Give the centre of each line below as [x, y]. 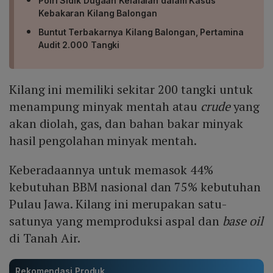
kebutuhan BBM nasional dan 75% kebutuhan [135, 187]
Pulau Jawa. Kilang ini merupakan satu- [118, 204]
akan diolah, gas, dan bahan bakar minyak [126, 124]
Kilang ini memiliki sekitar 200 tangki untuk [131, 90]
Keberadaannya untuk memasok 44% [111, 170]
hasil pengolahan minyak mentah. [103, 141]
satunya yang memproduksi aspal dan [116, 221]
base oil [243, 221]
